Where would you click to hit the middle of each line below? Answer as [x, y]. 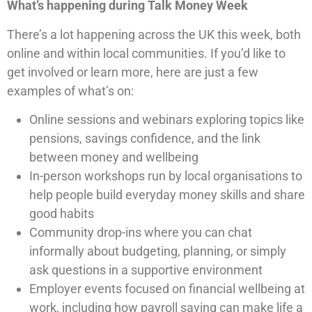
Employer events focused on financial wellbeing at [167, 289]
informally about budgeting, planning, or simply [158, 251]
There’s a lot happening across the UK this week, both [154, 34]
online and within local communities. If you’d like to [146, 53]
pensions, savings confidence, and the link [145, 139]
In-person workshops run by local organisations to [166, 176]
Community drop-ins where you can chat [141, 233]
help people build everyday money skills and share [167, 195]
